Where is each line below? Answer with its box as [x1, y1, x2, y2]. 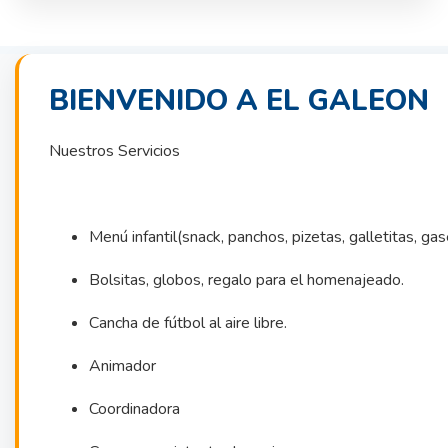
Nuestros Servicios [49, 139, 180, 162]
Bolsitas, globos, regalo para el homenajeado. [89, 268, 404, 291]
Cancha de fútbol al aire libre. [89, 311, 287, 334]
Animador [89, 354, 156, 377]
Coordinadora [89, 397, 180, 420]
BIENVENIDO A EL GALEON [49, 80, 429, 120]
